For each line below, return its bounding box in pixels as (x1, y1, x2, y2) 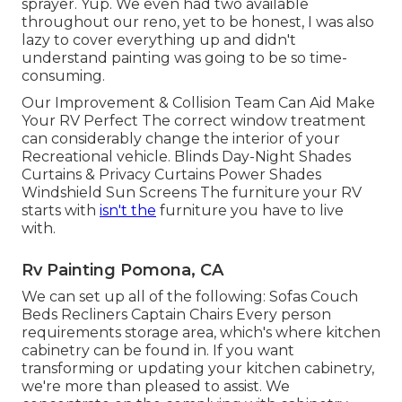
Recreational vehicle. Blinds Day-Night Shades (22, 147, 351, 165)
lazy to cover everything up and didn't (22, 31, 296, 48)
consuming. (22, 66, 105, 84)
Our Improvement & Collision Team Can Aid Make (22, 93, 375, 111)
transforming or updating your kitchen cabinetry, (22, 359, 374, 377)
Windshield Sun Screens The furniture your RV (22, 183, 362, 201)
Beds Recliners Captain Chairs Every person (22, 305, 331, 323)
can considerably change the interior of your (22, 129, 340, 147)
